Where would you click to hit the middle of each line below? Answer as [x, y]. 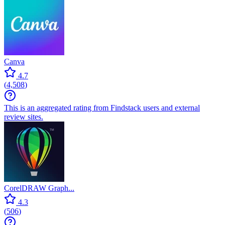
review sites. [24, 117]
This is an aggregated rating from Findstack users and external [102, 107]
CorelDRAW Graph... [39, 188]
